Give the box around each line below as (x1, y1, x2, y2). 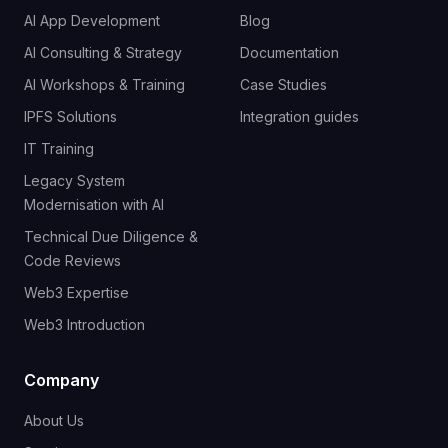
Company (24, 370, 99, 390)
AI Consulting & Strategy (24, 44, 182, 61)
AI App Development (24, 12, 160, 29)
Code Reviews (24, 252, 121, 269)
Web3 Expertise (24, 284, 129, 301)
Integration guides (240, 108, 359, 125)
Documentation (240, 44, 339, 61)
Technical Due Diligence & (24, 228, 198, 245)
